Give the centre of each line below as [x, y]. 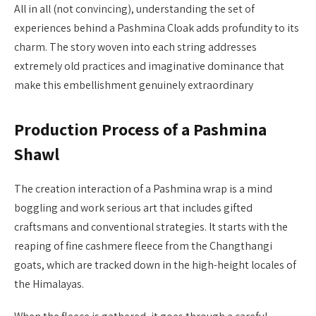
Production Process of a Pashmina [140, 130]
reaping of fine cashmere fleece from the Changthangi [143, 246]
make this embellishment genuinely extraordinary [134, 85]
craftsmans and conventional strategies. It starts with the [151, 227]
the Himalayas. [49, 284]
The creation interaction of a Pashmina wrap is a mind [143, 189]
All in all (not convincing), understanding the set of [134, 9]
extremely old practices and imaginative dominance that [149, 66]
